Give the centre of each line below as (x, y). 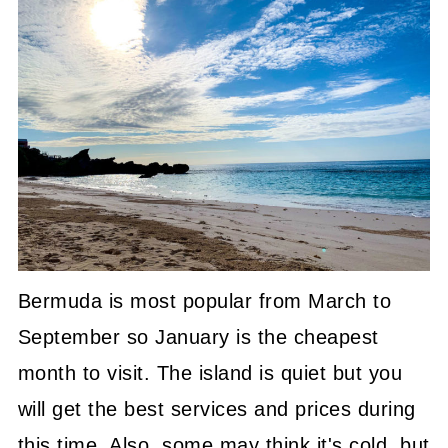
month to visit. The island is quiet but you (210, 372)
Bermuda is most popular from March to (204, 300)
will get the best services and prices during (216, 408)
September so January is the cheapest (198, 336)
